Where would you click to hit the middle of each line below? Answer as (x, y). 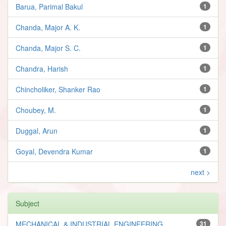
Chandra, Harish (42, 68)
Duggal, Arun (37, 130)
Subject (27, 203)
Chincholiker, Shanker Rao (58, 89)
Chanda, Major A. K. (48, 27)
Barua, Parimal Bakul (49, 6)
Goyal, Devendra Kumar (54, 151)
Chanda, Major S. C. (48, 48)
